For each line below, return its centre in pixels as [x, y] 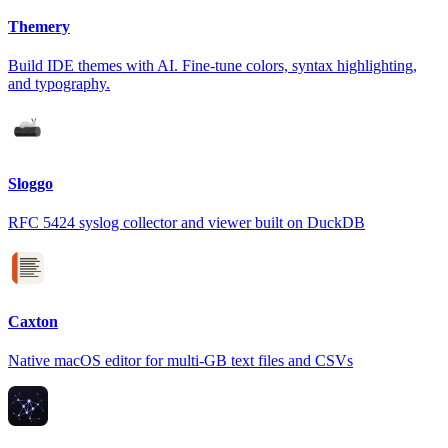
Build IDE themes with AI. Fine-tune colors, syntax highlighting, [212, 66]
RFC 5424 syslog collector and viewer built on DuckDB [186, 222]
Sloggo [30, 183]
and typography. [59, 84]
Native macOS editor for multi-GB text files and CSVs [180, 361]
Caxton [33, 322]
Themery [39, 27]
